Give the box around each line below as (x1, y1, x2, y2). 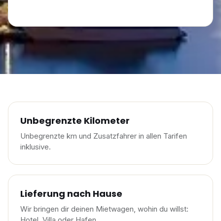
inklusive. (20, 142, 51, 151)
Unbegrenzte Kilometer (20, 114, 130, 127)
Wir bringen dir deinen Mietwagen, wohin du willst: (20, 204, 188, 214)
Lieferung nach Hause (20, 187, 122, 200)
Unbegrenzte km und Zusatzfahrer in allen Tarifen (20, 131, 187, 141)
